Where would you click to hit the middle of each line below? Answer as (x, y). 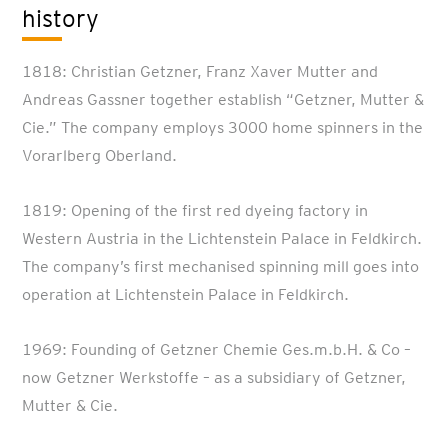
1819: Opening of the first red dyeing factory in (195, 210)
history (61, 18)
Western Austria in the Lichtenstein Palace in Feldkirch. (222, 238)
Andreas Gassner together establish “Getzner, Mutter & (223, 99)
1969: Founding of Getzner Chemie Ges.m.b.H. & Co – (217, 349)
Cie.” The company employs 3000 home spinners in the (223, 127)
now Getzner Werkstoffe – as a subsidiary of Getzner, (214, 377)
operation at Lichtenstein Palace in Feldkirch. (186, 294)
